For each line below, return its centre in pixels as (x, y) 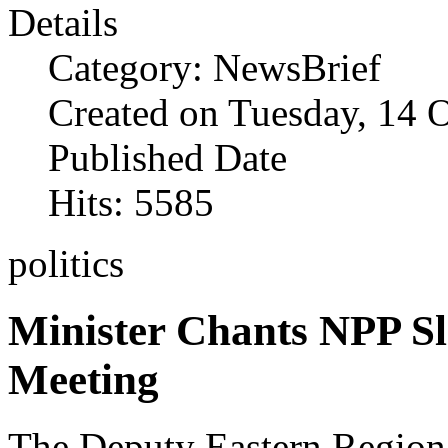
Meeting (83, 380)
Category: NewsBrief (214, 68)
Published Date (167, 158)
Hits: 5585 (131, 203)
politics (66, 264)
